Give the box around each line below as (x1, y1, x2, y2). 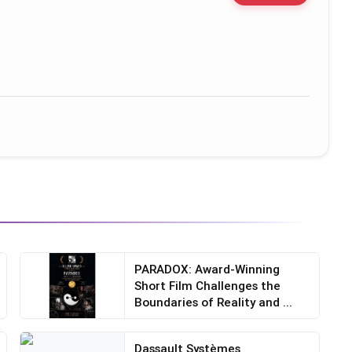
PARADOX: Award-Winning (134, 262, 280, 277)
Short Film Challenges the (134, 278, 281, 294)
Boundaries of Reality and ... (134, 295, 293, 310)
